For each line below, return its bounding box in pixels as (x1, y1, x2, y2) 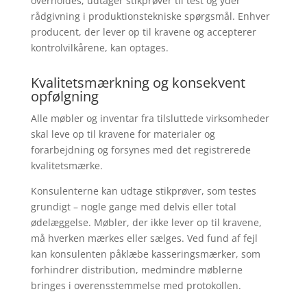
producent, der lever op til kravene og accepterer (30, 25, 256, 38)
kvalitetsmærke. (30, 159, 103, 172)
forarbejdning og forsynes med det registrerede (30, 143, 251, 156)
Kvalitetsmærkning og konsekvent (30, 73, 245, 92)
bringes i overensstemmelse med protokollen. (30, 279, 241, 292)
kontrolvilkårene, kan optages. (30, 41, 169, 54)
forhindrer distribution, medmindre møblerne (30, 263, 243, 276)
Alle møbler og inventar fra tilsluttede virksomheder (30, 112, 269, 125)
